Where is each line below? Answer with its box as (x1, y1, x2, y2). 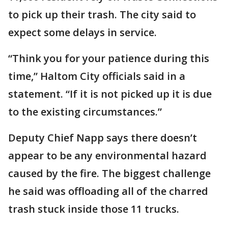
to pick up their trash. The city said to (8, 7, 196, 21)
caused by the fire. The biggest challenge (8, 166, 211, 180)
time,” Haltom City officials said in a (8, 69, 185, 83)
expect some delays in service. (8, 25, 157, 39)
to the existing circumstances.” (8, 104, 162, 119)
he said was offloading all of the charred (8, 184, 208, 198)
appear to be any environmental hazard (8, 148, 207, 162)
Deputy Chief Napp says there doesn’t (8, 130, 197, 145)
